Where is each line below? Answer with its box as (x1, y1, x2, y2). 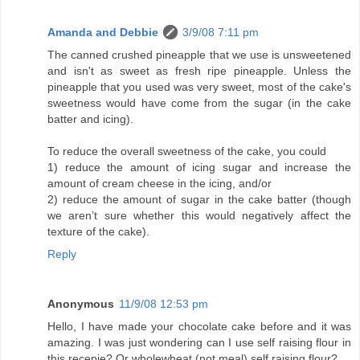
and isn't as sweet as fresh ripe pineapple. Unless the (47, 64, 351, 78)
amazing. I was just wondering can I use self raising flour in (47, 336, 351, 350)
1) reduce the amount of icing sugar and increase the (47, 161, 351, 174)
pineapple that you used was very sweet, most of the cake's (47, 80, 351, 94)
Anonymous (47, 297, 114, 311)
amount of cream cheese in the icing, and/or (47, 177, 272, 190)
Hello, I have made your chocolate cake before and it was (47, 320, 351, 333)
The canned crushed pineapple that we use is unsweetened (47, 48, 351, 62)
